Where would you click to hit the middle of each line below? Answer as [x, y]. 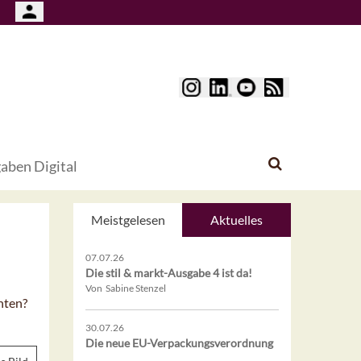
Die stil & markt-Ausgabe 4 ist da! [169, 273]
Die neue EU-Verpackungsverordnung [179, 343]
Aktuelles [237, 220]
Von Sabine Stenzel [126, 288]
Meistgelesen [128, 220]
